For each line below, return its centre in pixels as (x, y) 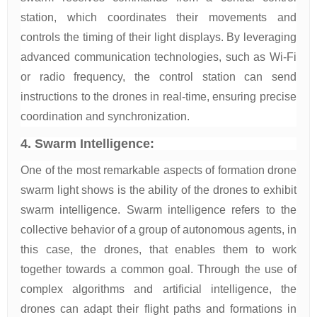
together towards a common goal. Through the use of (158, 269)
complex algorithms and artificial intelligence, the (158, 289)
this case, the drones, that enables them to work (158, 249)
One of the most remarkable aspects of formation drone (158, 170)
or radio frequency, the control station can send (158, 77)
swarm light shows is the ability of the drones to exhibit (158, 190)
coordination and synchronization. (105, 116)
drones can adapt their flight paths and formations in (158, 309)
